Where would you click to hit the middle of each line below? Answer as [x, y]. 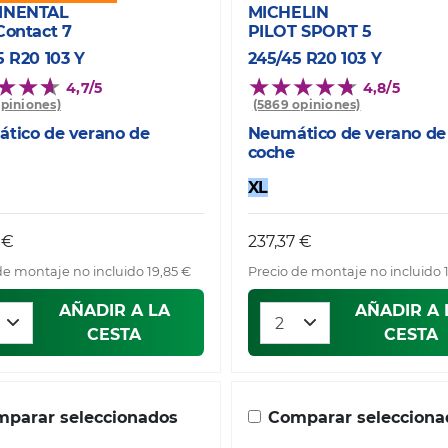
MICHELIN [288, 13]
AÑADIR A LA [114, 310]
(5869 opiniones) [306, 105]
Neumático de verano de [346, 134]
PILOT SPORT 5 [309, 32]
